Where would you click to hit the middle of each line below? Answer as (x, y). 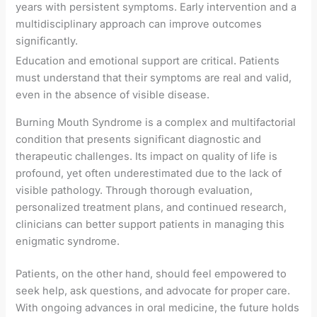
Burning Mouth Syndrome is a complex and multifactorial (156, 123)
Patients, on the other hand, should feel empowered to (151, 273)
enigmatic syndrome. (68, 242)
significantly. (47, 41)
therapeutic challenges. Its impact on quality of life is (147, 157)
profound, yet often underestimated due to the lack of (149, 174)
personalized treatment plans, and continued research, (151, 208)
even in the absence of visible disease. (113, 95)
